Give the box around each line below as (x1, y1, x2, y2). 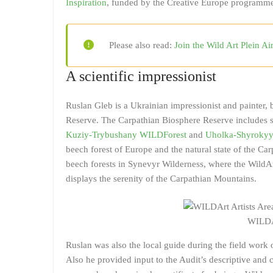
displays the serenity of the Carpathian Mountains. (66, 173, 257, 183)
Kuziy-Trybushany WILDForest (66, 129, 186, 140)
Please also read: (109, 40, 174, 50)
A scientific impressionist (66, 68, 216, 84)
